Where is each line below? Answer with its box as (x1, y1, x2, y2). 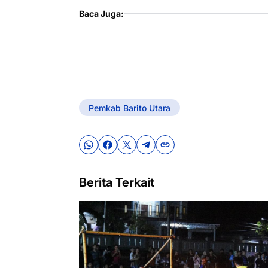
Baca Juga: (79, 8, 124, 19)
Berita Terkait (79, 175, 154, 190)
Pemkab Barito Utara (89, 102, 170, 113)
